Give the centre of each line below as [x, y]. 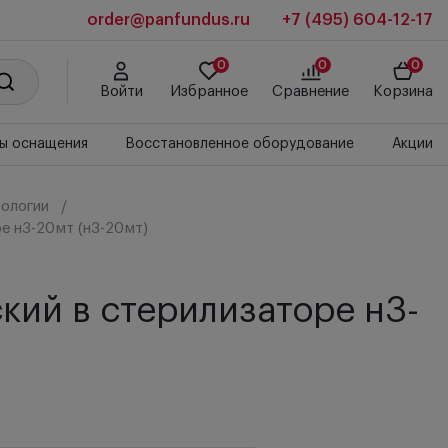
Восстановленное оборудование [240, 144]
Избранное [209, 91]
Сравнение [310, 91]
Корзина [403, 91]
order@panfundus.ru [169, 20]
